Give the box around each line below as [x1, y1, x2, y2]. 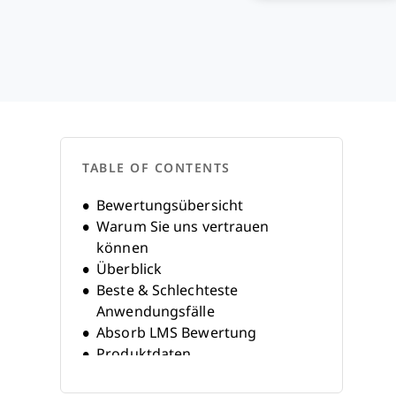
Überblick [96, 262, 163, 277]
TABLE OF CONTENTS [82, 161, 231, 175]
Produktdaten [96, 346, 192, 362]
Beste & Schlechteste [96, 283, 239, 298]
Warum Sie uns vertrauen [96, 219, 270, 234]
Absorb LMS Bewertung [96, 325, 257, 340]
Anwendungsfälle [96, 304, 215, 319]
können [96, 240, 148, 255]
